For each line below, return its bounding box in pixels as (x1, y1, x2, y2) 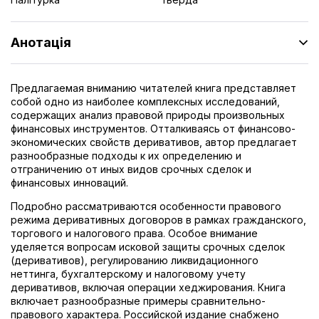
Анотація (11, 35, 71, 50)
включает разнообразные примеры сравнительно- (11, 294, 266, 307)
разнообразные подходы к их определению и (11, 149, 241, 162)
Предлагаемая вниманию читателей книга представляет (11, 81, 296, 94)
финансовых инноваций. (11, 176, 128, 189)
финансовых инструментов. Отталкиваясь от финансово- (11, 122, 296, 135)
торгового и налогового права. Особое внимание (11, 226, 258, 239)
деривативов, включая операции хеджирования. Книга (11, 281, 286, 293)
